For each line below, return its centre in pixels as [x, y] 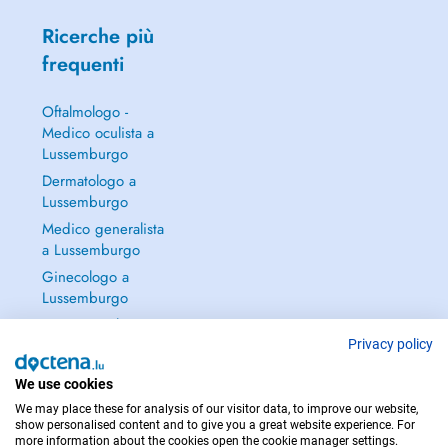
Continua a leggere [103, 325]
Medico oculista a [97, 133]
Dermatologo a [88, 181]
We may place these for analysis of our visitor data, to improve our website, [216, 409]
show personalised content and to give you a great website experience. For [215, 425]
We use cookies [64, 384]
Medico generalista [102, 229]
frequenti [82, 64]
